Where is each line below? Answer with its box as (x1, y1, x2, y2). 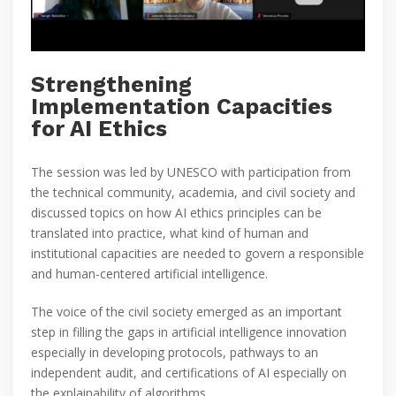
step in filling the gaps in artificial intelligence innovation (31, 323, 346, 340)
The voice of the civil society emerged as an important (31, 302, 342, 320)
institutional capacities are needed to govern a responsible (31, 244, 364, 262)
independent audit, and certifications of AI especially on (31, 363, 346, 381)
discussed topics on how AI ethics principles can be (31, 203, 322, 221)
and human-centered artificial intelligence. (31, 264, 268, 282)
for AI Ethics (31, 115, 167, 141)
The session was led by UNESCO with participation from (31, 163, 351, 180)
